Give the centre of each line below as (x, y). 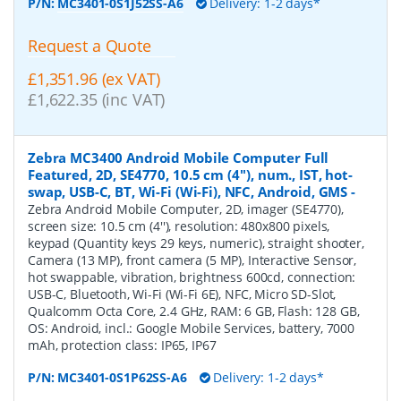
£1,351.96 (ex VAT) (94, 78)
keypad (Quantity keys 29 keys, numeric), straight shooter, (196, 243)
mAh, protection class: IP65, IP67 (122, 345)
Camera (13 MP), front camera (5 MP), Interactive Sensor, (192, 260)
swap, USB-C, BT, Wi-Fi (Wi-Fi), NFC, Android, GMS (188, 191)
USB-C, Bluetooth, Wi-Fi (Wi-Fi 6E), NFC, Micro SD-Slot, (182, 294)
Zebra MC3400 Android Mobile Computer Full (179, 157)
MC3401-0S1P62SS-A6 (122, 377)
